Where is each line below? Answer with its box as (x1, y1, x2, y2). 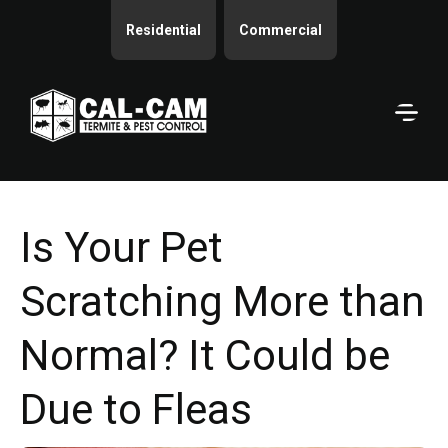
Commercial (239, 22, 322, 38)
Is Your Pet (20, 222, 223, 272)
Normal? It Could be (20, 330, 390, 380)
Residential (126, 22, 201, 38)
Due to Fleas (20, 384, 252, 434)
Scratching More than (20, 276, 425, 326)
